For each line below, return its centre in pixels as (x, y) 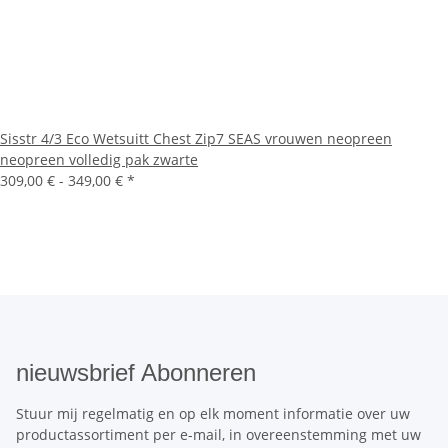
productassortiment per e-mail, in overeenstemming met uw (218, 435)
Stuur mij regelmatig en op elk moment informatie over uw (213, 414)
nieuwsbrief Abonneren (136, 373)
